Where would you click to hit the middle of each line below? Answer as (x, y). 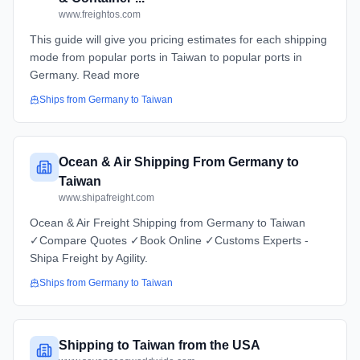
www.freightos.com (100, 14)
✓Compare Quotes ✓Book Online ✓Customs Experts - (169, 240)
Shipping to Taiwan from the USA (160, 345)
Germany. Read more (85, 75)
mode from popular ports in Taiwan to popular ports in (166, 57)
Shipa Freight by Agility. (89, 258)
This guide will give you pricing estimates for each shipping (178, 39)
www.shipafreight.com (106, 198)
